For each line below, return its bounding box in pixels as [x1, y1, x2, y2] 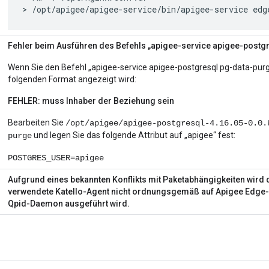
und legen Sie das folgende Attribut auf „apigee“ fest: [32, 130, 235, 141]
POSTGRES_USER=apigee [8, 153, 104, 163]
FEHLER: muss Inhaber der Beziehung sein [8, 96, 174, 106]
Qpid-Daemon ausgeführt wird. [8, 199, 130, 209]
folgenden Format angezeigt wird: [8, 74, 136, 85]
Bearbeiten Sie [8, 118, 65, 128]
